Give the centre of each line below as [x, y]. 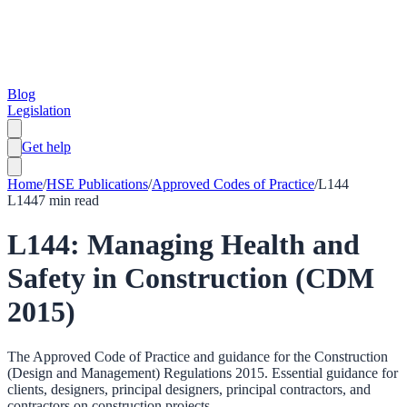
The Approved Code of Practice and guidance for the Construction [198, 356]
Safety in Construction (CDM [191, 278]
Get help [46, 147]
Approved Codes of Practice [233, 184]
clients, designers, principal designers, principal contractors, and [189, 389]
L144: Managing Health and [184, 245]
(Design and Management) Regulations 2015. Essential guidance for [203, 372]
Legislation [39, 110]
